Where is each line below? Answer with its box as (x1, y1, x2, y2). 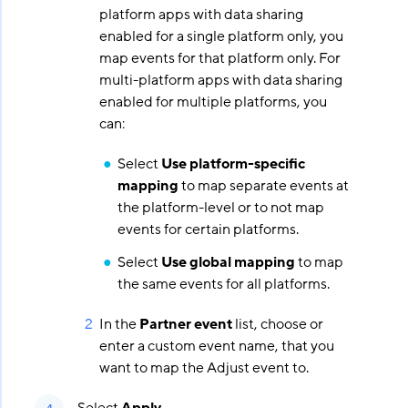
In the (98, 314, 139, 334)
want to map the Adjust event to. (98, 358, 309, 378)
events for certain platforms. (117, 219, 299, 240)
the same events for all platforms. (117, 274, 330, 294)
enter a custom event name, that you (98, 336, 334, 356)
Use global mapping (160, 252, 295, 272)
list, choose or (231, 314, 323, 334)
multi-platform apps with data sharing (98, 70, 342, 90)
